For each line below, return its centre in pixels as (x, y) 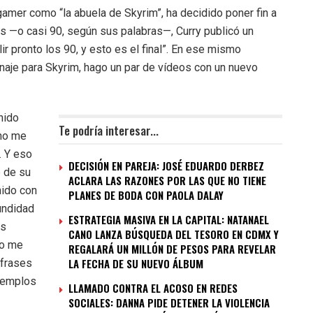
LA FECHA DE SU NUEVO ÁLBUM (136, 264)
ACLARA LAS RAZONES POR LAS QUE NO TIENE (167, 181)
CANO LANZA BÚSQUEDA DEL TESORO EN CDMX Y (174, 234)
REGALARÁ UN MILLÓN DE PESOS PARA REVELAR (172, 249)
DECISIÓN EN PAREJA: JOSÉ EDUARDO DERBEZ (166, 166)
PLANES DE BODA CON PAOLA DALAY (146, 195)
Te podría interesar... (109, 131)
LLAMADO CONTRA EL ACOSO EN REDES (153, 288)
